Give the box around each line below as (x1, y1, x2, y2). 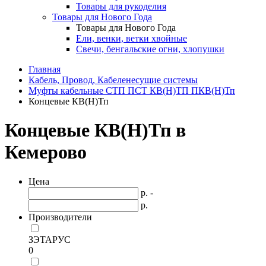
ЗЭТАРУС (28, 234, 71, 245)
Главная (28, 64, 61, 74)
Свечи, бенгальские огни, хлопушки (76, 44, 224, 54)
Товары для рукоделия (76, 1, 166, 11)
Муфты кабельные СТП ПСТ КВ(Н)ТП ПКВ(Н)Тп (28, 85, 235, 96)
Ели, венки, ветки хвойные (76, 33, 187, 43)
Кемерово (5, 141, 87, 163)
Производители (28, 211, 92, 222)
